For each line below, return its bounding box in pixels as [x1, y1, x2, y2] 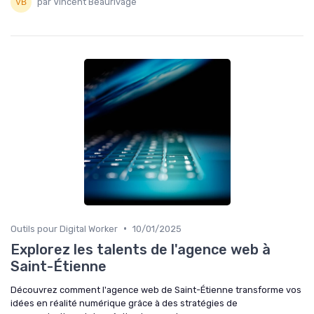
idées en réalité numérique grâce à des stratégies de [11, 297, 238, 308]
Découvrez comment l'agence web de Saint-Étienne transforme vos [11, 284, 301, 295]
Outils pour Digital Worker [11, 223, 118, 234]
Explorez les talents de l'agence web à [11, 240, 271, 258]
